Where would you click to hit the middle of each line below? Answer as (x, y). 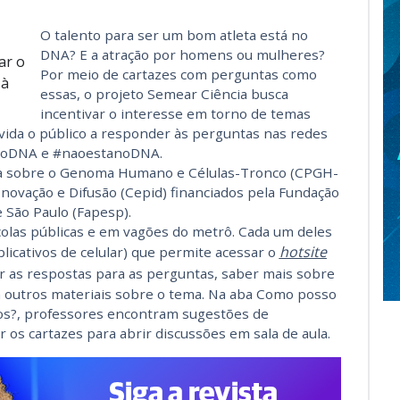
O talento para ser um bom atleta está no (174, 35)
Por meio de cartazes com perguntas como (178, 74)
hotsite (303, 252)
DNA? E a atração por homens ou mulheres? (182, 54)
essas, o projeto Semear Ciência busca (164, 94)
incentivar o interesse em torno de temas (175, 113)
